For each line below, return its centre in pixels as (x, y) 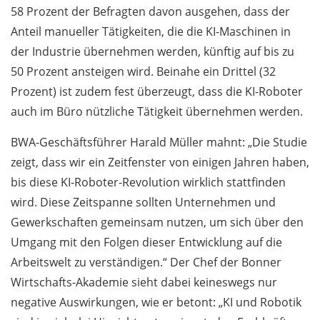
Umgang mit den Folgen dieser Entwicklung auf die (146, 242)
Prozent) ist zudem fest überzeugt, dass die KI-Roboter (157, 92)
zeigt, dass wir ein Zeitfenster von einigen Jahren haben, (160, 162)
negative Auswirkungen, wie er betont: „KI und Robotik (156, 302)
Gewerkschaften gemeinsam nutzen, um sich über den (157, 222)
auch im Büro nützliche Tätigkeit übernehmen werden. (157, 112)
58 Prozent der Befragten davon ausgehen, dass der (150, 12)
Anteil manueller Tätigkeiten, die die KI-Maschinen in (151, 32)
